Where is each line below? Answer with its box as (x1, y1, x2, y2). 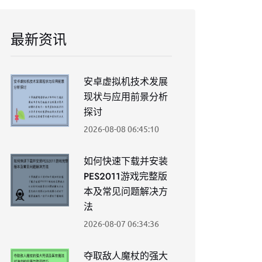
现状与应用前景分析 (84, 90, 168, 104)
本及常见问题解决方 (84, 185, 168, 198)
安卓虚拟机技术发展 (84, 75, 168, 88)
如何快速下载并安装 (84, 154, 168, 168)
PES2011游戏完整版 (84, 170, 167, 183)
